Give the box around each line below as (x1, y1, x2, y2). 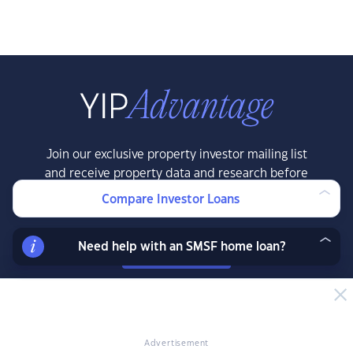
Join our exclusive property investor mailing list (46, 149, 307, 161)
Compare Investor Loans (101, 194, 240, 206)
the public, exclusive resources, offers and (59, 187, 294, 199)
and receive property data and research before (45, 168, 308, 180)
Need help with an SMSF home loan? (77, 241, 285, 253)
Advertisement (143, 340, 210, 347)
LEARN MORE (145, 250, 208, 258)
